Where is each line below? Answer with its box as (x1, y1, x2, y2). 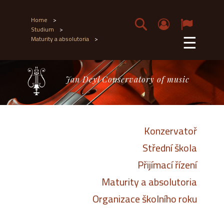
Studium (31, 23, 54, 35)
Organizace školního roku (92, 189, 197, 208)
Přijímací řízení (137, 155, 197, 174)
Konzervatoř (144, 121, 197, 140)
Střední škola (142, 138, 197, 157)
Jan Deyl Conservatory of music (65, 74, 189, 84)
